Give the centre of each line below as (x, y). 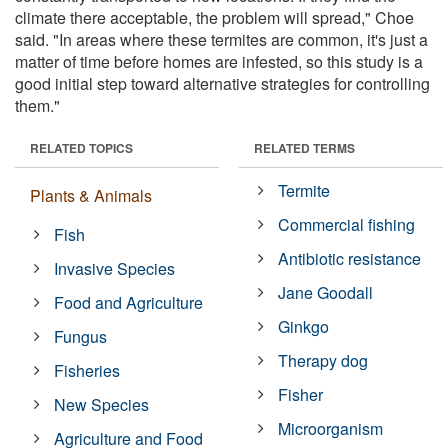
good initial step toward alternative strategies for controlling (222, 84)
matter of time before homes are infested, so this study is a (219, 62)
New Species (102, 405)
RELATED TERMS (304, 148)
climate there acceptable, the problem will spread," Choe (214, 18)
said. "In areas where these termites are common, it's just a (221, 40)
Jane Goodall (326, 293)
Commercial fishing (347, 225)
